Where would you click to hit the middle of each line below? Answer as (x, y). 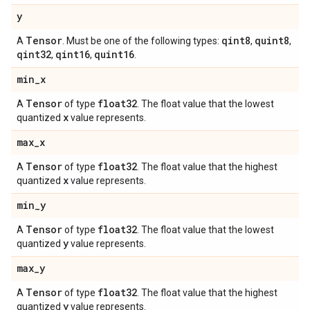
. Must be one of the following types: (142, 41)
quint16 (114, 54)
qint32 (34, 54)
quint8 (272, 40)
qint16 (73, 54)
